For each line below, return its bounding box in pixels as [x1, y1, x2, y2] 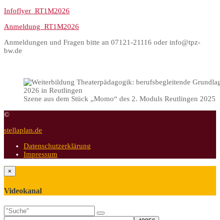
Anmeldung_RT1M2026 [4, 22, 79, 30]
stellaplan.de [4, 126, 42, 134]
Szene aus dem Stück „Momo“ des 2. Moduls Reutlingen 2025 [24, 94, 216, 103]
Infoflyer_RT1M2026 [4, 6, 70, 15]
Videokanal [4, 187, 42, 195]
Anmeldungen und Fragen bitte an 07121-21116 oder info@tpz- [4, 38, 200, 46]
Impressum [24, 150, 57, 158]
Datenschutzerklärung [24, 141, 91, 150]
